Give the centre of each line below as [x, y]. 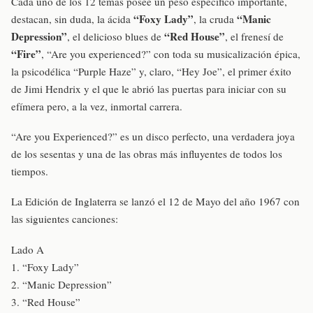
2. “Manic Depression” [61, 284]
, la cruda [215, 19]
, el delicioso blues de [116, 36]
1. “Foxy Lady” [45, 267]
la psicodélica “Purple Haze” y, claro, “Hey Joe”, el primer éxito [151, 71]
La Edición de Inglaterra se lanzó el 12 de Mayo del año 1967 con [155, 202]
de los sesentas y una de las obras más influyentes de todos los [147, 154]
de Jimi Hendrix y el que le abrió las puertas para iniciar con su [149, 88]
